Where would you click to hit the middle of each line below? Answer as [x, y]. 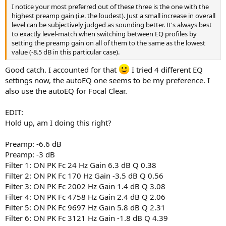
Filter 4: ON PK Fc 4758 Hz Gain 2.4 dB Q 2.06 [85, 197]
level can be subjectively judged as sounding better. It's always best [112, 24]
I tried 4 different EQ [166, 70]
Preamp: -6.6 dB [33, 144]
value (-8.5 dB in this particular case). [66, 52]
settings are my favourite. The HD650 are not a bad [124, 38]
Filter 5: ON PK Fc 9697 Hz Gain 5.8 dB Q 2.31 [85, 208]
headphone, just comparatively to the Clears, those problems [103, 47]
